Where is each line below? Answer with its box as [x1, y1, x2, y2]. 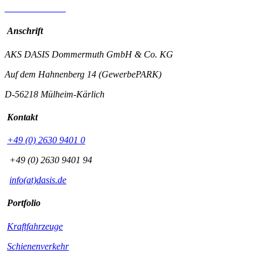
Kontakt [7, 112, 38, 122]
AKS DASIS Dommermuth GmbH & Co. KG [5, 49, 173, 59]
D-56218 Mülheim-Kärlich [5, 89, 104, 99]
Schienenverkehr [7, 241, 69, 251]
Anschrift [7, 26, 43, 36]
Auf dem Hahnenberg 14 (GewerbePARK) [5, 69, 161, 79]
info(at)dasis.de [9, 175, 66, 186]
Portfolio [7, 198, 41, 208]
